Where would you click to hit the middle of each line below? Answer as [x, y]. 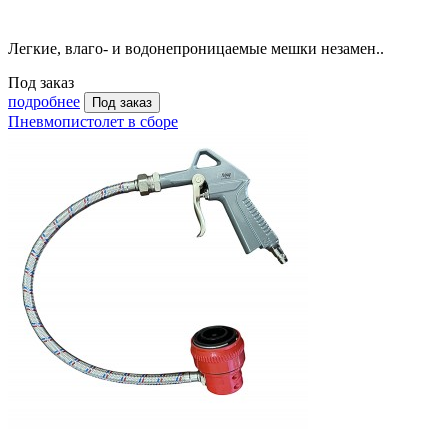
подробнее [44, 102]
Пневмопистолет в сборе [93, 122]
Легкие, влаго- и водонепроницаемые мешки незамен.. [196, 49]
